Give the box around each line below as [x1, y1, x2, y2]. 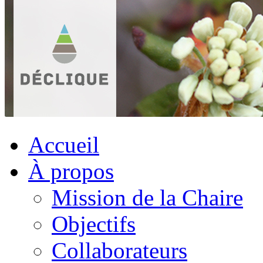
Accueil [28, 132, 99, 157]
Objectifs [52, 211, 136, 237]
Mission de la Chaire [52, 185, 243, 210]
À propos [28, 159, 114, 184]
